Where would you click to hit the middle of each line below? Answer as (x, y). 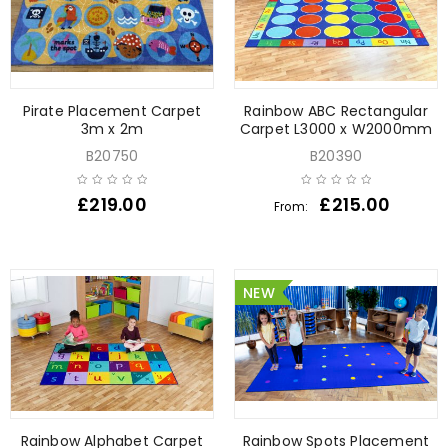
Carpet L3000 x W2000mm (336, 128)
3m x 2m (112, 128)
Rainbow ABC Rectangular (336, 110)
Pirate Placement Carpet (112, 110)
